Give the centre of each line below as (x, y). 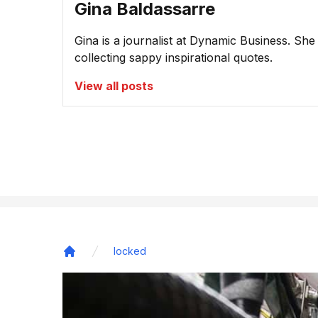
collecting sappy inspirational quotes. (174, 58)
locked (130, 251)
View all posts (114, 86)
